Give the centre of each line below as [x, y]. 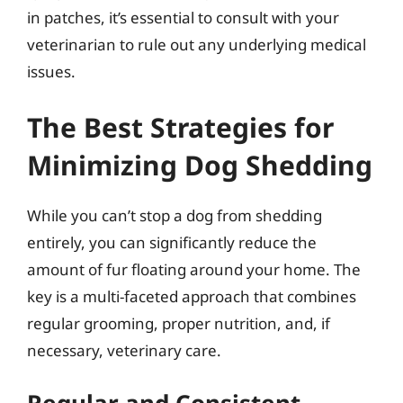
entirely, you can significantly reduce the [172, 242]
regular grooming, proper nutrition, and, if [179, 323]
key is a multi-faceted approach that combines [192, 296]
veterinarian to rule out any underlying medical [197, 45]
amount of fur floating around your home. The [194, 269]
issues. [51, 72]
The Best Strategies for [180, 127]
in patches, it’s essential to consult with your [183, 18]
